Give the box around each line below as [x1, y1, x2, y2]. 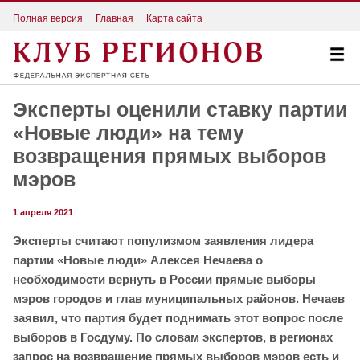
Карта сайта [146, 12, 202, 24]
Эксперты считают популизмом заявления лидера [13, 234, 313, 248]
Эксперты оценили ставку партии [13, 98, 347, 121]
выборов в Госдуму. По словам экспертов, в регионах [13, 330, 333, 345]
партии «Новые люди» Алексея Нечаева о [13, 253, 263, 268]
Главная [96, 12, 133, 24]
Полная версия [13, 12, 83, 24]
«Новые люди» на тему [13, 121, 244, 145]
